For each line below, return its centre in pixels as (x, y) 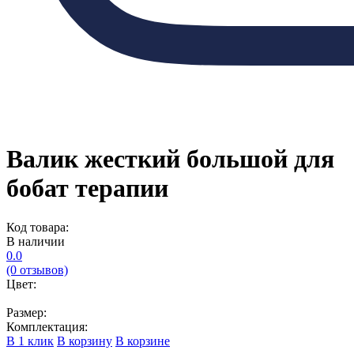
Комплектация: (47, 326)
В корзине (143, 341)
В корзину (85, 341)
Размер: (26, 312)
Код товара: (38, 227)
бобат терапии (87, 188)
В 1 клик (30, 341)
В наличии (36, 241)
